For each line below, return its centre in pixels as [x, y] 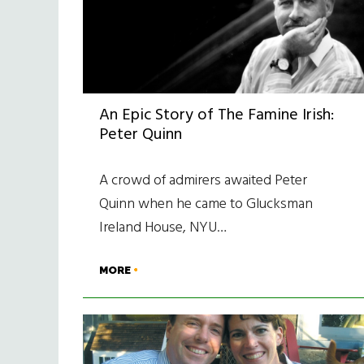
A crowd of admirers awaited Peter [203, 181]
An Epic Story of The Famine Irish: [217, 116]
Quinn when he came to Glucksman [206, 205]
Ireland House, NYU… [163, 228]
